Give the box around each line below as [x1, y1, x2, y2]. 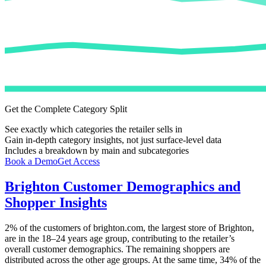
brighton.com [93, 222, 143, 233]
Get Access [58, 156, 100, 167]
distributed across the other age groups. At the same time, [5, 254, 220, 265]
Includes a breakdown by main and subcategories [5, 145, 189, 156]
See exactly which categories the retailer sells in [5, 124, 182, 135]
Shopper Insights [5, 194, 107, 210]
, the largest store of [143, 222, 218, 233]
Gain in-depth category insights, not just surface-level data [5, 135, 221, 145]
